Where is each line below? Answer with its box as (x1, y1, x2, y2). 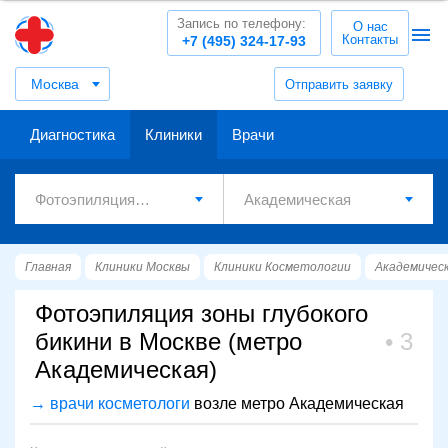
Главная (25, 260, 71, 274)
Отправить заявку (285, 76, 393, 92)
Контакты (342, 32, 398, 47)
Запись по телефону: (177, 16, 306, 31)
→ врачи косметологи (30, 395, 190, 412)
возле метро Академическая (190, 395, 404, 412)
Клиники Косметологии (214, 260, 351, 274)
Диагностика (30, 126, 115, 143)
